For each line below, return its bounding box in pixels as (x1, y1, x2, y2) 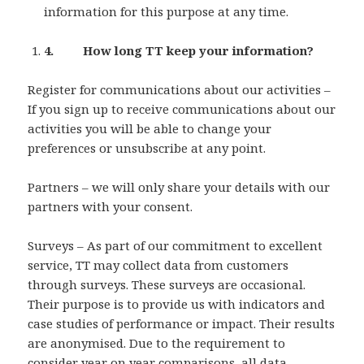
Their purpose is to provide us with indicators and (28, 296, 326, 313)
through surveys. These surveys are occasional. (28, 276, 306, 293)
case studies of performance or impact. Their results (28, 315, 336, 332)
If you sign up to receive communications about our (28, 101, 336, 118)
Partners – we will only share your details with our (28, 179, 331, 196)
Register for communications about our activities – (28, 81, 331, 98)
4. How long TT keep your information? (44, 42, 314, 59)
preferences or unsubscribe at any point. (28, 140, 266, 157)
